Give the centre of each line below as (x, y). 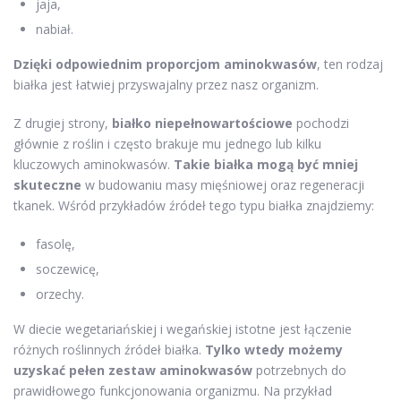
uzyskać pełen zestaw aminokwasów (133, 370)
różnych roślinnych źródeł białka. (109, 349)
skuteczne (47, 184)
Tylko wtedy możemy (274, 349)
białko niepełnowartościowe (202, 123)
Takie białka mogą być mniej (266, 164)
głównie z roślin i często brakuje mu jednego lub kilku (167, 143)
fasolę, (55, 243)
